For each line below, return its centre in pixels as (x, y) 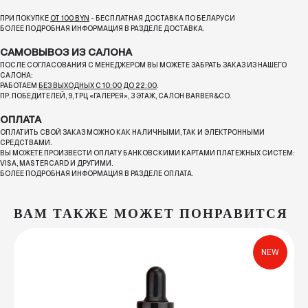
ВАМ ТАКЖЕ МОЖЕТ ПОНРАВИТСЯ (151, 214)
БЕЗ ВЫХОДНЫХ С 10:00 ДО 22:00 (98, 86)
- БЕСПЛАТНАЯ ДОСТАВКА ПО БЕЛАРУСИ (162, 19)
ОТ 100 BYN (70, 19)
